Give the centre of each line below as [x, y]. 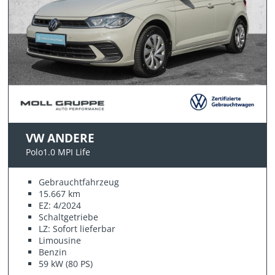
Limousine [60, 241]
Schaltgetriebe [69, 217]
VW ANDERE [60, 138]
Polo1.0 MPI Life [58, 152]
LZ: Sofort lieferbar [77, 229]
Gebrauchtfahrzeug [79, 182]
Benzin [53, 252]
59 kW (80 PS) [66, 264]
